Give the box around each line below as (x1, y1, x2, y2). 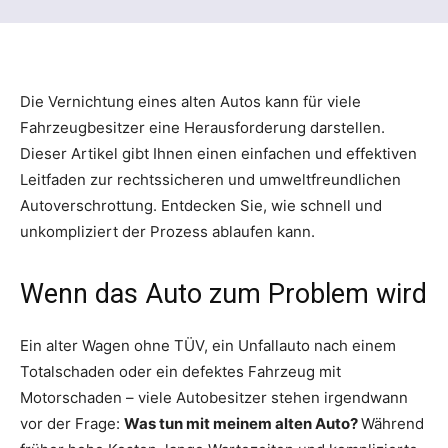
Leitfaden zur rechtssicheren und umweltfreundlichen (20, 169, 401, 189)
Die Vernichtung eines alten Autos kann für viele (20, 91, 361, 111)
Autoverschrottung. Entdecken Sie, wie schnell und (20, 195, 382, 215)
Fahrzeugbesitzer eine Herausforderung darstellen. (20, 117, 385, 137)
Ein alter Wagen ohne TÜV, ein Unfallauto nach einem (20, 335, 396, 355)
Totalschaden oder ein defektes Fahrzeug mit (20, 361, 341, 381)
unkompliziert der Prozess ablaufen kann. (20, 221, 315, 241)
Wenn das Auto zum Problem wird (20, 277, 427, 310)
